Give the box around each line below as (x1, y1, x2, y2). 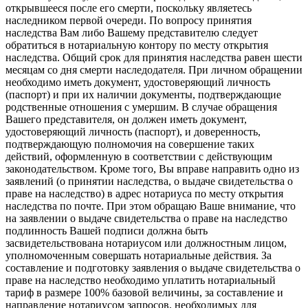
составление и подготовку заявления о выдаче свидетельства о (5, 262, 300, 274)
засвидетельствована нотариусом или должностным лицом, (5, 237, 287, 250)
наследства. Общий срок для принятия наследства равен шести (5, 52, 302, 64)
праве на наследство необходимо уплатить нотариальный (5, 274, 276, 287)
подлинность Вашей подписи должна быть (5, 225, 208, 237)
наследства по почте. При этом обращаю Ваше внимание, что (5, 200, 296, 212)
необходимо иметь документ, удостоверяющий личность (5, 76, 270, 89)
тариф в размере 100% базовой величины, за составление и (5, 287, 283, 299)
